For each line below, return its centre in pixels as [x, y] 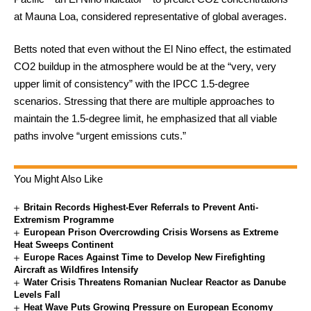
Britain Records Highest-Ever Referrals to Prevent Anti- [141, 208]
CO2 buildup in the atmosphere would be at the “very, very [145, 67]
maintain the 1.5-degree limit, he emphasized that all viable [145, 119]
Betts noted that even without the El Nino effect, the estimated [152, 49]
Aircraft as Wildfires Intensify [76, 270]
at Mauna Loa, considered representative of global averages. [150, 16]
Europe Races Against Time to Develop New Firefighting [145, 258]
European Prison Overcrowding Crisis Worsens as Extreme [151, 233]
